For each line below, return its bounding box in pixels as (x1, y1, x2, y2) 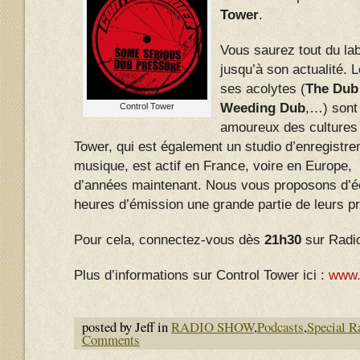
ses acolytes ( (220, 81, 305, 96)
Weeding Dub (220, 100, 305, 116)
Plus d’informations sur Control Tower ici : (74, 268, 329, 283)
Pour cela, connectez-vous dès (74, 232, 264, 247)
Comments (82, 330, 140, 349)
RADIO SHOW (171, 317, 254, 336)
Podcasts (257, 317, 304, 336)
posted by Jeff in (82, 317, 171, 336)
